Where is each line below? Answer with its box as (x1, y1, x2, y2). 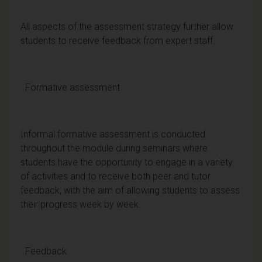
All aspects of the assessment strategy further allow (20, 20, 233, 32)
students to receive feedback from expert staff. (20, 35, 215, 46)
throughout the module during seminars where (20, 142, 208, 154)
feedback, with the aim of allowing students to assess (20, 184, 240, 196)
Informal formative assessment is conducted (20, 128, 205, 140)
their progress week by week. (20, 198, 141, 210)
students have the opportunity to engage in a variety (20, 156, 233, 168)
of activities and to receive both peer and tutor (20, 170, 211, 182)
